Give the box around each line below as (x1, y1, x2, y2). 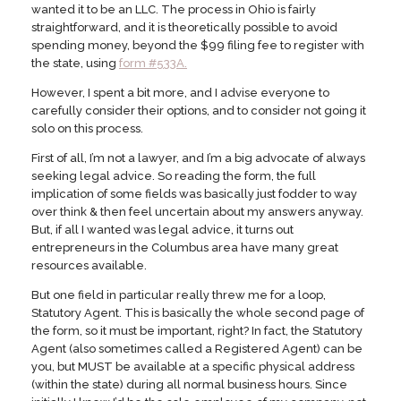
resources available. (31, 259, 147, 273)
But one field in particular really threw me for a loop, (31, 288, 326, 303)
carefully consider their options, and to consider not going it (31, 104, 366, 118)
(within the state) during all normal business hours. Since (31, 378, 347, 392)
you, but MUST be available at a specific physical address (31, 360, 354, 374)
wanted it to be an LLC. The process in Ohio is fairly (31, 3, 316, 17)
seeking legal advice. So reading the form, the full (31, 169, 316, 183)
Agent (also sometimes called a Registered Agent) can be (31, 342, 363, 356)
